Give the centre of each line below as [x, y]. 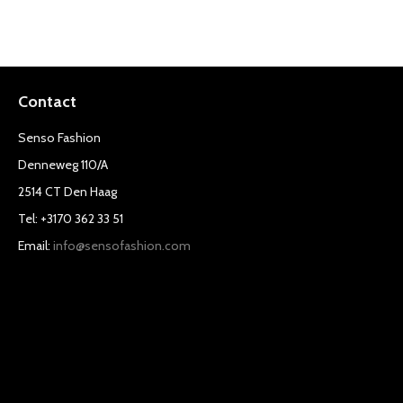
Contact [47, 102]
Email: [36, 246]
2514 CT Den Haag [67, 192]
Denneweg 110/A [63, 165]
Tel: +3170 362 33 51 [71, 219]
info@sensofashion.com [122, 246]
